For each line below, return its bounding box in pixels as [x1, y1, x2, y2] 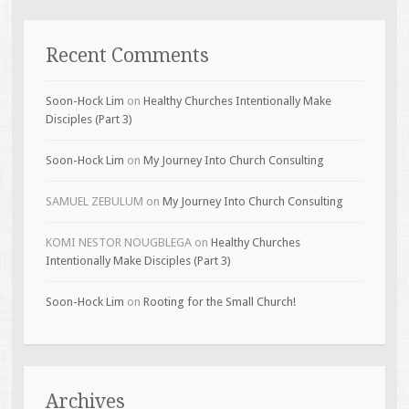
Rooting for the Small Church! [142, 294, 296, 309]
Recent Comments [45, 43, 209, 67]
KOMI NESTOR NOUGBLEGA [45, 235, 192, 249]
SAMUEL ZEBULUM [45, 194, 143, 208]
